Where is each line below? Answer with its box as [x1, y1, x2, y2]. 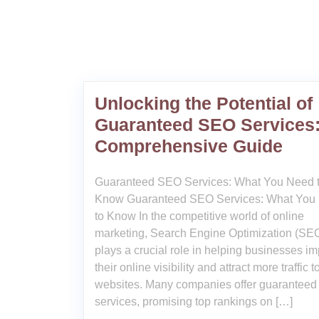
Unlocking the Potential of [95, 93, 313, 113]
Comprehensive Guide [95, 135, 283, 156]
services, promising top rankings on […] [95, 295, 293, 308]
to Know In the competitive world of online [95, 209, 304, 222]
